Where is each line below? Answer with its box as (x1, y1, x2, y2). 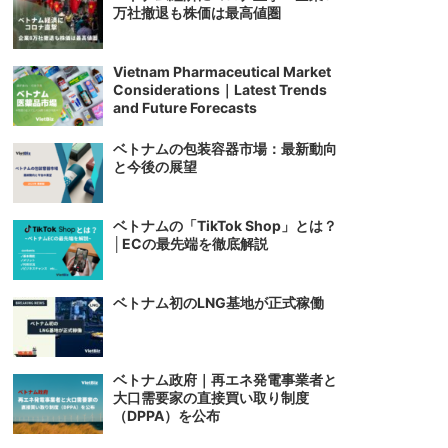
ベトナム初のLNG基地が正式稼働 (113, 294, 324, 312)
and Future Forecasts (113, 99, 257, 117)
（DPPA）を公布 (113, 407, 220, 425)
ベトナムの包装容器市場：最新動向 (113, 140, 337, 158)
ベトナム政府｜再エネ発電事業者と (113, 371, 337, 389)
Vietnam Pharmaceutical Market (113, 63, 331, 81)
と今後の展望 (113, 158, 197, 176)
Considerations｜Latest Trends (113, 81, 327, 99)
